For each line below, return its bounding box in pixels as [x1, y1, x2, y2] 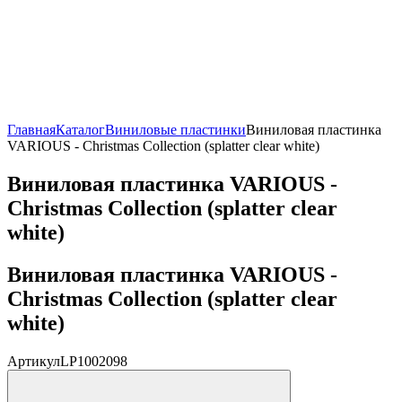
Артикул [7, 353, 60, 369]
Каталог [56, 121, 105, 137]
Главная [7, 121, 56, 137]
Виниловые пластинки [105, 121, 246, 137]
